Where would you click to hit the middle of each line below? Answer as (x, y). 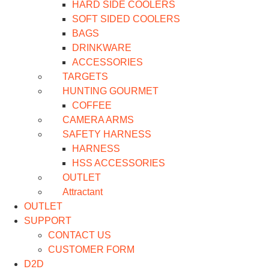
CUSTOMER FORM (91, 249)
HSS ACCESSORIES (119, 163)
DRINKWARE (102, 47)
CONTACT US (80, 235)
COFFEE (92, 105)
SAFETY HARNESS (107, 134)
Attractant (83, 192)
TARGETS (85, 76)
